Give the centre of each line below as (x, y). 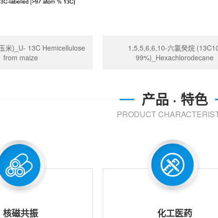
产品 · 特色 (175, 99)
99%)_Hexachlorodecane (174, 57)
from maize (20, 57)
